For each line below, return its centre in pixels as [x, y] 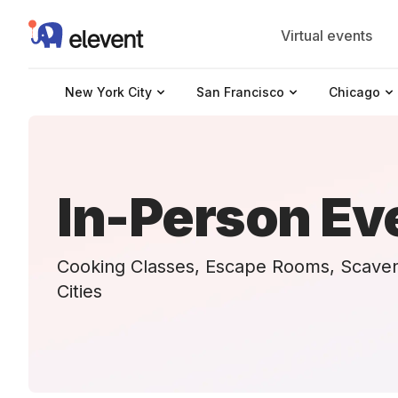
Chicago [354, 92]
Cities [80, 291]
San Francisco [240, 92]
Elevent [52, 29]
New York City [108, 92]
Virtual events [326, 36]
